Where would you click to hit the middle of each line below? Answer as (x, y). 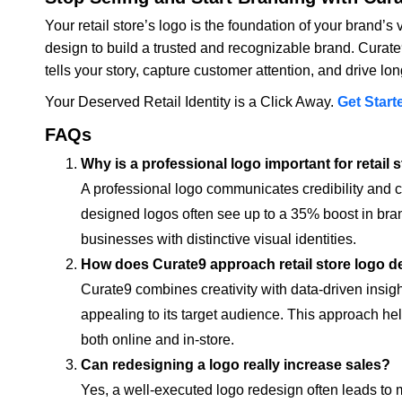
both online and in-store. (157, 339)
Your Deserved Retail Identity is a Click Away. (191, 101)
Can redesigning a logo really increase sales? (236, 364)
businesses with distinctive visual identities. (218, 239)
